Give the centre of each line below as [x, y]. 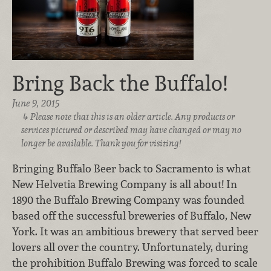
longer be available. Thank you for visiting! [101, 143]
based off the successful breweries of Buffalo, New [132, 215]
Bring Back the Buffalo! [120, 83]
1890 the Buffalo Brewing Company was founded [128, 200]
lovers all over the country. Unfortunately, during [130, 247]
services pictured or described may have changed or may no [131, 130]
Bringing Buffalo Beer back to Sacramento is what [131, 168]
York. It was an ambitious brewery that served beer [135, 231]
